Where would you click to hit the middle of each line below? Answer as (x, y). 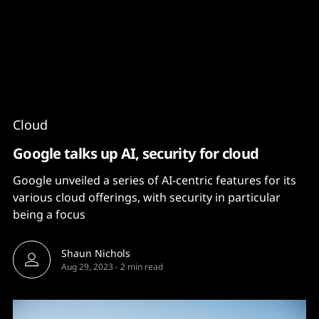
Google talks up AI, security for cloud (136, 153)
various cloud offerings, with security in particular (147, 197)
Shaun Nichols (96, 253)
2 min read (142, 267)
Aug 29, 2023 (87, 267)
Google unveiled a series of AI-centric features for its (155, 180)
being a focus (49, 214)
